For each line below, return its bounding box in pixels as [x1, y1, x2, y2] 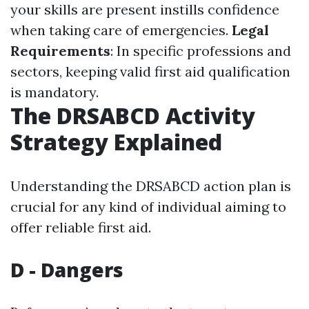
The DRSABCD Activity [10, 101, 255, 130]
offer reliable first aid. [10, 219, 151, 236]
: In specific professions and [110, 42, 291, 59]
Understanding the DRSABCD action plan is [10, 177, 291, 195]
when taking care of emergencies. [10, 21, 232, 39]
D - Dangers [10, 257, 123, 283]
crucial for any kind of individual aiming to [10, 198, 286, 215]
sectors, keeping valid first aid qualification [10, 63, 290, 80]
